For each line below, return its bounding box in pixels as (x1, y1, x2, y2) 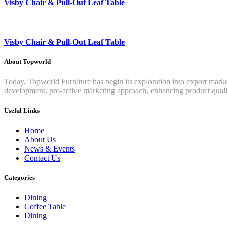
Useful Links (4, 106, 40, 115)
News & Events (24, 144, 75, 153)
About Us (24, 135, 56, 144)
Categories (4, 173, 35, 181)
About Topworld (4, 58, 51, 66)
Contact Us (24, 153, 60, 162)
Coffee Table (24, 202, 66, 211)
